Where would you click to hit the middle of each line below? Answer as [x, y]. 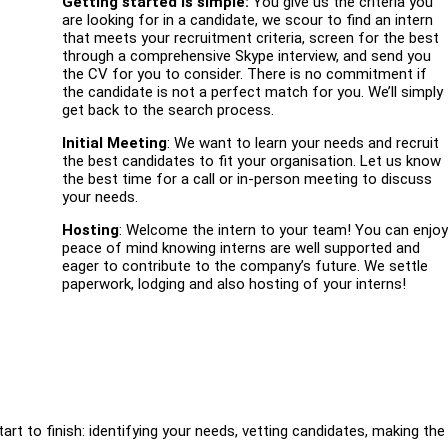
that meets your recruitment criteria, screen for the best [251, 38]
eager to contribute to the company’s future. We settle [245, 266]
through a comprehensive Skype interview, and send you [247, 56]
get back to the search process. [168, 110]
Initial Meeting [115, 143]
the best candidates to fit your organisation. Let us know [252, 161]
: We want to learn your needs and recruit [303, 143]
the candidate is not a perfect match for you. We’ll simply [253, 92]
